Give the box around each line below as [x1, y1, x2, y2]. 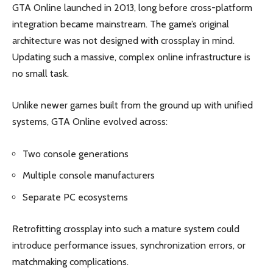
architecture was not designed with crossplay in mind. [12, 34, 235, 46]
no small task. [12, 67, 69, 79]
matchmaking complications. [12, 256, 129, 268]
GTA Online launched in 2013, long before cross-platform [12, 1, 252, 13]
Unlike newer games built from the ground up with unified [12, 99, 253, 112]
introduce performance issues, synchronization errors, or [12, 239, 246, 252]
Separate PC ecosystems [23, 191, 128, 203]
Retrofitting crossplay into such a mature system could [12, 223, 239, 235]
